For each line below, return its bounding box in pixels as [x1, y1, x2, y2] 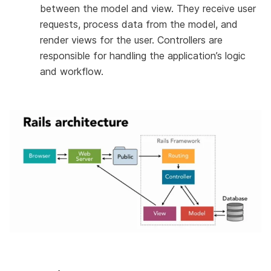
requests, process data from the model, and [40, 18, 238, 30]
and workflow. [40, 65, 103, 77]
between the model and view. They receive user [40, 2, 256, 15]
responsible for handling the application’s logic [40, 49, 246, 62]
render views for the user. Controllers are [40, 33, 223, 46]
